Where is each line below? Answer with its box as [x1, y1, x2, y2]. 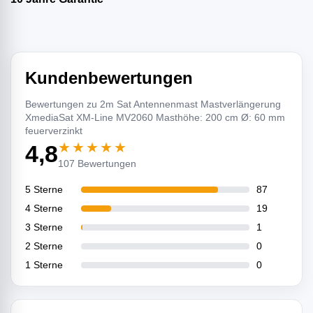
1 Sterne [25, 259, 63, 271]
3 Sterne [25, 221, 63, 233]
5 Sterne [25, 184, 63, 196]
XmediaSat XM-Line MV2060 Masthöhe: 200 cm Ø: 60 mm [25, 112, 285, 124]
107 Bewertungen [58, 158, 136, 170]
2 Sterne [25, 240, 63, 252]
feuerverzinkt [25, 125, 82, 137]
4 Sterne [25, 203, 63, 214]
